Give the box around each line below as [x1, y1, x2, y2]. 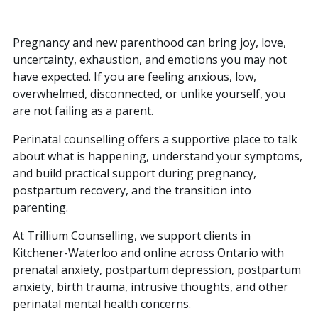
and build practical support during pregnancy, [13, 165, 256, 181]
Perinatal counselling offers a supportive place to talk [13, 131, 297, 147]
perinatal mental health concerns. [13, 295, 191, 312]
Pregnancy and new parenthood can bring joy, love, [13, 34, 286, 50]
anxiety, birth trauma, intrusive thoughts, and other [13, 278, 288, 295]
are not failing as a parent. [13, 102, 153, 119]
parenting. [13, 199, 68, 215]
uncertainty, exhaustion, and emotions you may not [13, 51, 287, 67]
